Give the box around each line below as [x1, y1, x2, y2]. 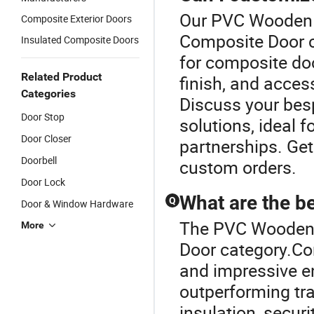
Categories [21, 87, 76, 100]
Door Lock [21, 175, 65, 189]
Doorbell [21, 153, 57, 167]
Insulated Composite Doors [21, 33, 139, 46]
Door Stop [21, 110, 64, 123]
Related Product [21, 70, 102, 83]
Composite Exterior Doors [21, 12, 132, 25]
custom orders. [179, 156, 296, 179]
